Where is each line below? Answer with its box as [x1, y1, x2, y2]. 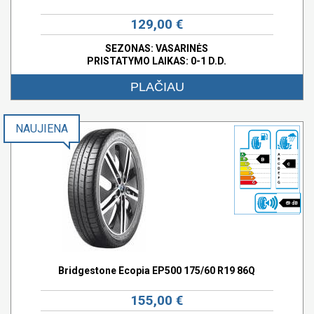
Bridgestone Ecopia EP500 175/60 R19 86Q [58, 264, 256, 276]
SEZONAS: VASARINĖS [105, 42, 209, 54]
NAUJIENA [15, 121, 68, 135]
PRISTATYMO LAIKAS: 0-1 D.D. [87, 55, 227, 67]
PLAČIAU [130, 79, 184, 94]
